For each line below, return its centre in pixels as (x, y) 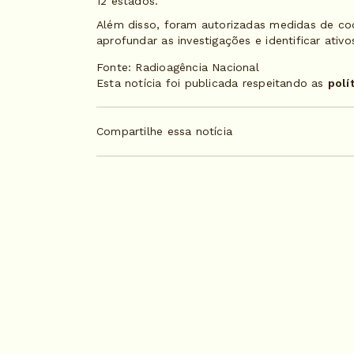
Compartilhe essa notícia (165, 132)
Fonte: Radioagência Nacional (178, 67)
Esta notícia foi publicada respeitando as (212, 83)
